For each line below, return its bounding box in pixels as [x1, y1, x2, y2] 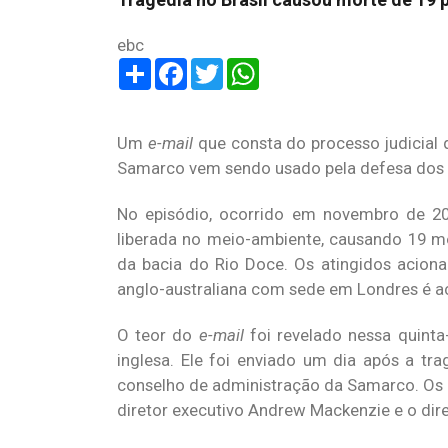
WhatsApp [259, 56, 335, 76]
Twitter [223, 56, 277, 76]
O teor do [117, 325, 199, 345]
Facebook [187, 56, 260, 76]
